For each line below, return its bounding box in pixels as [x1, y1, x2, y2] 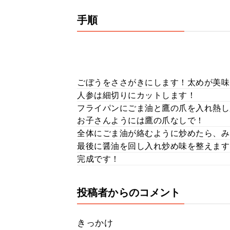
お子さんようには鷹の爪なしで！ [77, 115, 204, 125]
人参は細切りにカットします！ [77, 90, 196, 100]
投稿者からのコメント [77, 186, 181, 199]
